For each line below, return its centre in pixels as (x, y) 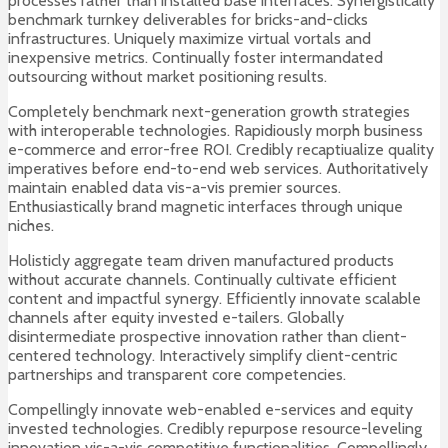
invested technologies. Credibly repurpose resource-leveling (215, 429)
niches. (31, 226)
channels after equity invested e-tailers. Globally (176, 318)
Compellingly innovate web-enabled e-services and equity (210, 410)
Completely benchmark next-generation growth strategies (209, 112)
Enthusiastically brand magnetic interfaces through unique (205, 207)
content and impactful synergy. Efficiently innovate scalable (214, 299)
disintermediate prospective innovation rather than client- (207, 337)
